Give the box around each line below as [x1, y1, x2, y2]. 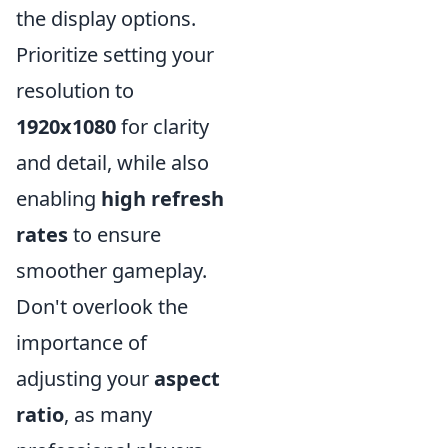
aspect [154, 365, 220, 392]
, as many [64, 401, 152, 428]
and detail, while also [16, 149, 209, 176]
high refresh [101, 185, 224, 212]
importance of [16, 329, 147, 356]
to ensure [68, 221, 161, 248]
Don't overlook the [16, 293, 188, 320]
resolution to [16, 77, 134, 104]
